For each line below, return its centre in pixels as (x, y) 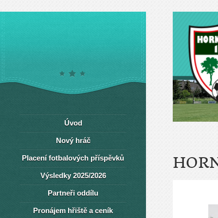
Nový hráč (73, 140)
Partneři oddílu (73, 193)
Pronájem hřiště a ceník (73, 210)
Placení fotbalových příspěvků (73, 158)
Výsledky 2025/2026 (73, 175)
